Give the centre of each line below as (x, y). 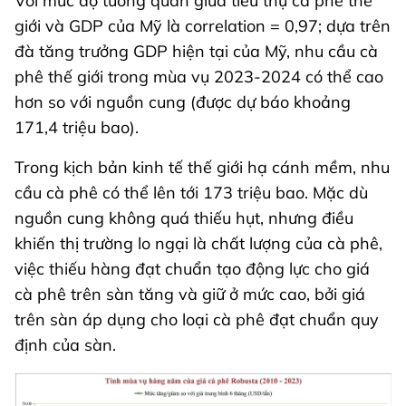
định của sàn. (65, 345)
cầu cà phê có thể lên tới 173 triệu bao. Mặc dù (191, 193)
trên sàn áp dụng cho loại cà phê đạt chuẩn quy (197, 320)
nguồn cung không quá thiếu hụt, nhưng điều (184, 218)
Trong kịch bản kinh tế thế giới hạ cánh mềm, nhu (202, 168)
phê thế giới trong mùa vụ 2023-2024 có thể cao (199, 77)
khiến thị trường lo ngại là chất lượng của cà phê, (198, 244)
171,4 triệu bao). (77, 128)
